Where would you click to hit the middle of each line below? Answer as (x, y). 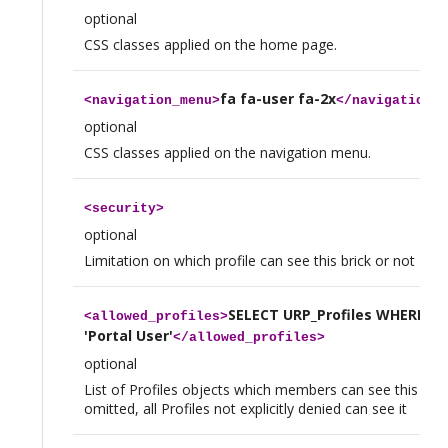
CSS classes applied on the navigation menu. (227, 152)
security (123, 208)
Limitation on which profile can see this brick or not (249, 260)
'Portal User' (128, 335)
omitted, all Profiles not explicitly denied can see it (245, 408)
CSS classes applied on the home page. (210, 44)
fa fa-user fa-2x (277, 98)
